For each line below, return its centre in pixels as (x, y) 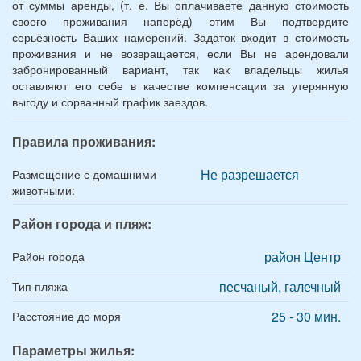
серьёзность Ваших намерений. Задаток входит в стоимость (180, 37)
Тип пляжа (40, 286)
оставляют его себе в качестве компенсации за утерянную (180, 85)
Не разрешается (250, 174)
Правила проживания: (84, 141)
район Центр (303, 256)
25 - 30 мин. (306, 316)
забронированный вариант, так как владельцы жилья (180, 69)
